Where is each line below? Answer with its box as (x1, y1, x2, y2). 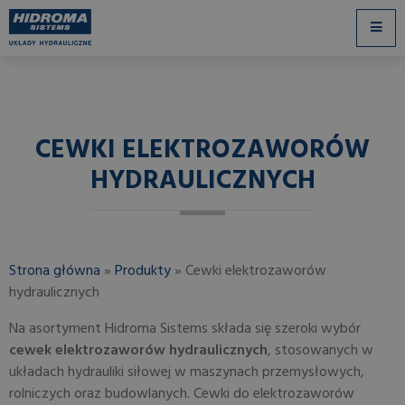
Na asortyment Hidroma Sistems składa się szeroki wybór (9, 317, 361, 341)
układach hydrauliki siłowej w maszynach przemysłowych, (9, 361, 364, 384)
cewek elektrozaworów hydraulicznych (9, 339, 268, 363)
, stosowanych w (268, 339, 373, 363)
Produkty (115, 259, 171, 283)
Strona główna (9, 259, 100, 283)
